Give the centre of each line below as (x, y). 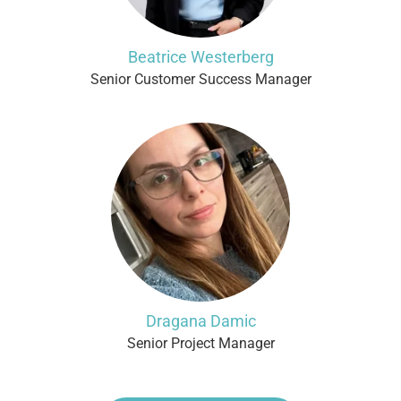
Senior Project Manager (200, 343)
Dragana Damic (200, 321)
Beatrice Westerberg (200, 57)
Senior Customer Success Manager (200, 79)
